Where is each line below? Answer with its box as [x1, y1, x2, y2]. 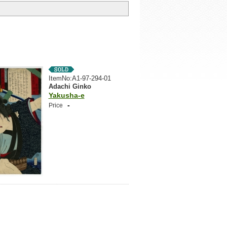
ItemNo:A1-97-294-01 [48, 74, 111, 82]
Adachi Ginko [48, 83, 91, 90]
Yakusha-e [48, 91, 85, 99]
